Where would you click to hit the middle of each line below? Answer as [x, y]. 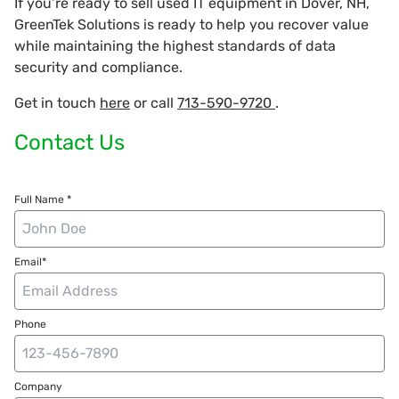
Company [38, 386]
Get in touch [57, 102]
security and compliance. [98, 67]
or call [154, 102]
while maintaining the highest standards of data [175, 45]
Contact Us [69, 142]
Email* [30, 261]
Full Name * [43, 199]
